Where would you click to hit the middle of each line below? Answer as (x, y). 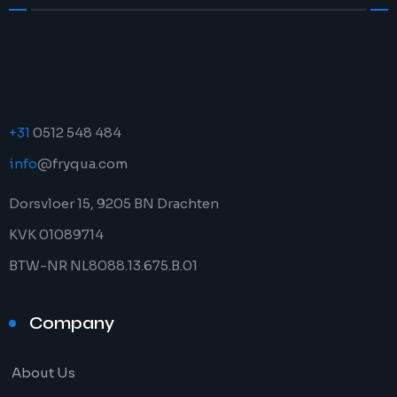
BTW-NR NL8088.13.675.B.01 (103, 265)
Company (72, 323)
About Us (43, 373)
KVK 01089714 (56, 234)
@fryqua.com (82, 163)
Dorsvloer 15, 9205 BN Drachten (114, 203)
